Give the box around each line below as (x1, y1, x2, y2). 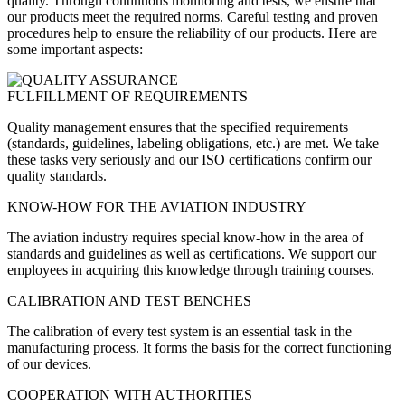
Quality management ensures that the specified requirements (7, 118, 348, 135)
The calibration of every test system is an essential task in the (7, 323, 352, 339)
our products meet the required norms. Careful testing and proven (7, 8, 378, 24)
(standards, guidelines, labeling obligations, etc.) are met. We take (7, 135, 379, 151)
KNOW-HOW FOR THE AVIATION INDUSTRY (7, 198, 306, 214)
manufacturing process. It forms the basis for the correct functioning (7, 339, 391, 355)
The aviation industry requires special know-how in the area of (7, 229, 363, 245)
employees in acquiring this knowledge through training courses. (7, 261, 374, 278)
